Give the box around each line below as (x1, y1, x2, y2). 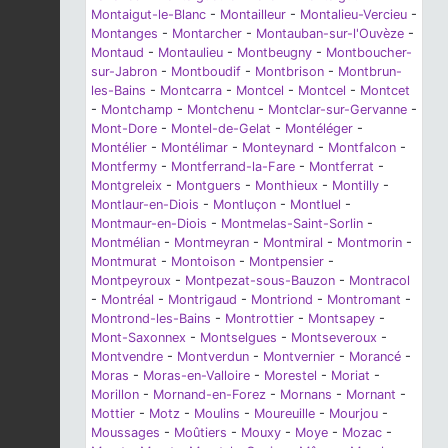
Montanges (91, 25, 158, 41)
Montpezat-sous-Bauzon (185, 272, 335, 288)
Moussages (91, 424, 160, 440)
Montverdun (177, 348, 249, 364)
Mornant (346, 386, 396, 402)
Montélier (91, 139, 147, 155)
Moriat (331, 367, 370, 383)
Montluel (290, 196, 341, 212)
